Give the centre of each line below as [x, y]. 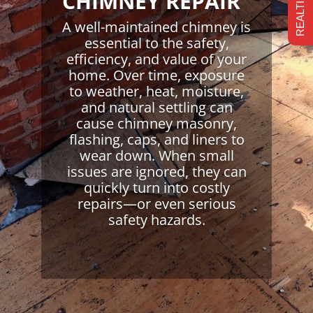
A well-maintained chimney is [156, 27]
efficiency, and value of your [156, 59]
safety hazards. [156, 219]
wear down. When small [156, 155]
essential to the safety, [156, 43]
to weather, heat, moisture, [156, 91]
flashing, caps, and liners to [156, 139]
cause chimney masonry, [156, 123]
